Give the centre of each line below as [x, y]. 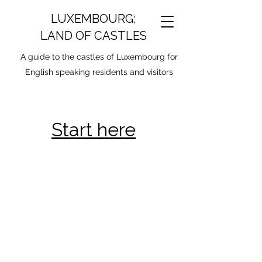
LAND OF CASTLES [94, 36]
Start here [94, 130]
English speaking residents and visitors [99, 72]
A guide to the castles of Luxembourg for [99, 57]
